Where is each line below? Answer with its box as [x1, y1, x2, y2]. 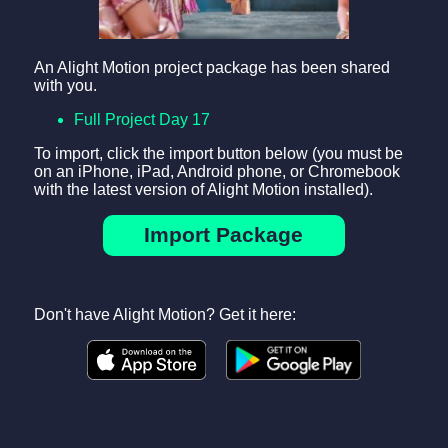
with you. [33, 77, 97, 95]
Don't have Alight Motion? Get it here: [33, 305, 296, 323]
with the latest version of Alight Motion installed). [33, 181, 373, 199]
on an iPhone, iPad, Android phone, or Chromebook [33, 163, 400, 181]
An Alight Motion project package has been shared [33, 59, 390, 77]
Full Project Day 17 [73, 111, 210, 129]
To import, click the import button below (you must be [33, 145, 403, 163]
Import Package [144, 223, 304, 247]
